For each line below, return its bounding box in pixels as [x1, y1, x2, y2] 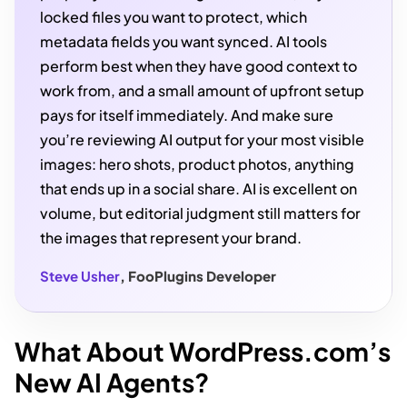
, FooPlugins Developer [120, 266, 276, 284]
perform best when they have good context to [40, 55, 357, 75]
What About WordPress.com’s [15, 334, 391, 367]
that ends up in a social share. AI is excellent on [40, 178, 357, 198]
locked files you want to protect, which [40, 6, 307, 26]
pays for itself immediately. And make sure [40, 104, 333, 124]
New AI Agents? [15, 365, 209, 398]
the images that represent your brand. [40, 227, 302, 247]
